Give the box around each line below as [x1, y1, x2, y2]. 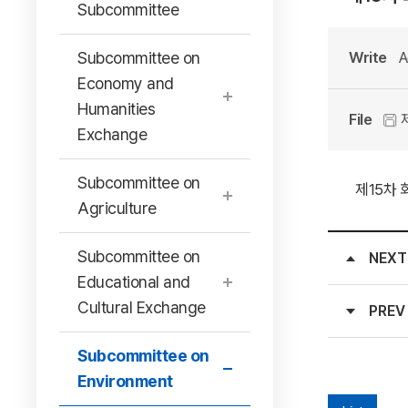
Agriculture [77, 199, 157, 218]
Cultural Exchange [77, 298, 206, 317]
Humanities [77, 99, 155, 118]
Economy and [77, 74, 174, 93]
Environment [77, 372, 173, 391]
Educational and [77, 272, 190, 291]
